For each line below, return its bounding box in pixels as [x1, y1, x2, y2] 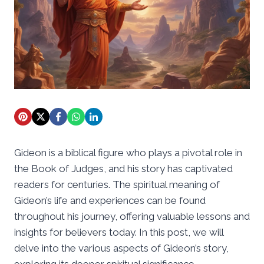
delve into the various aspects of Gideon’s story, [14, 242, 229, 254]
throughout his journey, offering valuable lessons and [14, 210, 250, 222]
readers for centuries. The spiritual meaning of [14, 178, 220, 190]
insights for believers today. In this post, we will [14, 226, 223, 238]
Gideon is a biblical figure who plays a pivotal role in [14, 146, 242, 159]
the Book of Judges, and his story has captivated [14, 162, 233, 174]
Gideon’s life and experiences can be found [14, 194, 206, 206]
